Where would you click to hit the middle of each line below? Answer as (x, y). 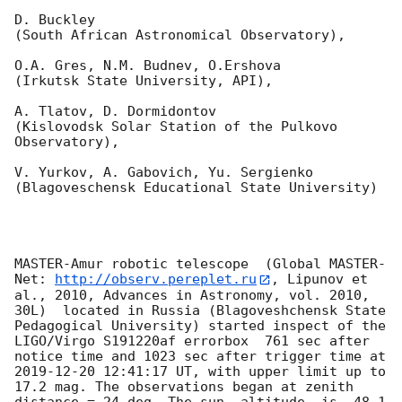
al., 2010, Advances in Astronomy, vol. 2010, (192, 295)
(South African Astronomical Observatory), (180, 35)
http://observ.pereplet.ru (156, 280)
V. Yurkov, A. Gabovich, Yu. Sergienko (168, 173)
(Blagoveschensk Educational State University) (196, 188)
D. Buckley (59, 20)
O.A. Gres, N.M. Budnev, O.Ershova (152, 66)
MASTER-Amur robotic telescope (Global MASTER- (200, 264)
